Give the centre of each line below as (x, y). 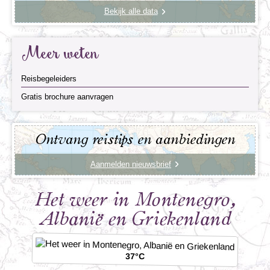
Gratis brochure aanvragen (67, 97)
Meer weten (60, 55)
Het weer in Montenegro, (135, 200)
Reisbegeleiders (49, 79)
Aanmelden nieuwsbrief (131, 165)
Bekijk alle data (131, 11)
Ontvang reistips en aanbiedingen (135, 140)
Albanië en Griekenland (135, 219)
